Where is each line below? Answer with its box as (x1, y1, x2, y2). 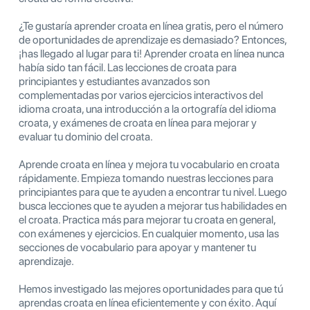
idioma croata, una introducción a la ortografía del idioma (19, 102, 276, 116)
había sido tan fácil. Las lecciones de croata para (19, 61, 237, 75)
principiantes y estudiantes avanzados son (19, 75, 210, 89)
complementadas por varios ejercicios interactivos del (19, 89, 263, 102)
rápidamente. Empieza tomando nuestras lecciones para (19, 172, 273, 185)
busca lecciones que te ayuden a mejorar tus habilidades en (19, 199, 286, 213)
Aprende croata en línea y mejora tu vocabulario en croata (19, 158, 280, 172)
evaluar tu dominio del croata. (19, 130, 153, 144)
